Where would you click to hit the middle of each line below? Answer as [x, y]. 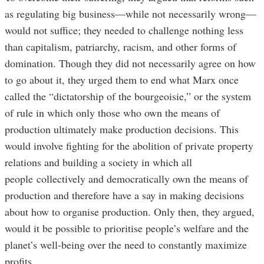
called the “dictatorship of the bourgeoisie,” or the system [128, 96]
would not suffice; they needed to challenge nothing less [124, 30]
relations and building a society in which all [98, 162]
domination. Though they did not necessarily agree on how [130, 63]
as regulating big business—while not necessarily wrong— [131, 14]
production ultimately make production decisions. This [122, 129]
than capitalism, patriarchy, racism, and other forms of [121, 47]
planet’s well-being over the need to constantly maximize [126, 245]
